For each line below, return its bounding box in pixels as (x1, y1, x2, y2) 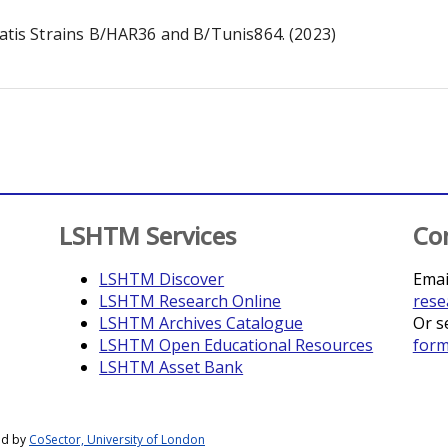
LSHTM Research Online (99, 290, 282, 312)
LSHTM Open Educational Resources (99, 334, 374, 356)
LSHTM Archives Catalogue (99, 312, 304, 334)
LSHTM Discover (99, 268, 225, 290)
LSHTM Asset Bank (99, 356, 244, 378)
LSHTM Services (59, 219, 237, 252)
